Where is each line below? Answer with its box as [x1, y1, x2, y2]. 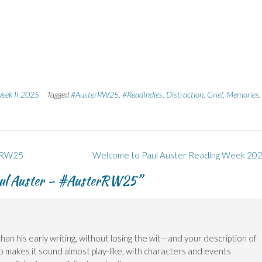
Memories [226, 89, 259, 99]
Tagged [47, 89, 71, 99]
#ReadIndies [122, 89, 163, 99]
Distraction [166, 89, 204, 99]
